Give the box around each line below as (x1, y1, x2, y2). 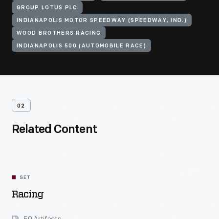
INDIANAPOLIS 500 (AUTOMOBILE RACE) (17, 44, 146, 49)
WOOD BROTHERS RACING (17, 31, 101, 36)
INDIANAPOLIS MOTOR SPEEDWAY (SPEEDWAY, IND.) (17, 18, 187, 23)
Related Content (12, 124, 97, 136)
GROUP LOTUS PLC (17, 5, 78, 11)
